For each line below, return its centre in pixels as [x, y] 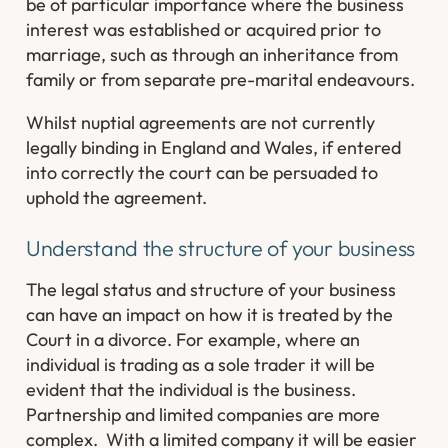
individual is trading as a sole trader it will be [201, 365]
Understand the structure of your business [220, 247]
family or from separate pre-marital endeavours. [221, 80]
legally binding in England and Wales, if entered [214, 147]
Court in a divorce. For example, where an [193, 340]
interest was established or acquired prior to [204, 30]
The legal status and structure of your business [211, 290]
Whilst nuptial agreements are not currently [201, 122]
